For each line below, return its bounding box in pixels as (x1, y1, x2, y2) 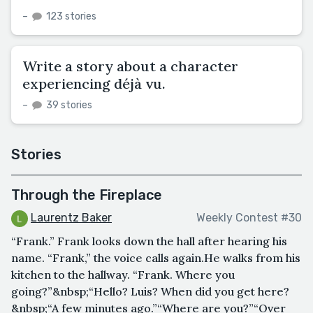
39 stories (44, 99, 92, 111)
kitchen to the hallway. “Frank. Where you (11, 267, 235, 282)
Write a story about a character (22, 57, 238, 75)
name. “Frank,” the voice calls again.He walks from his (11, 250, 300, 265)
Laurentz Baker (31, 210, 112, 224)
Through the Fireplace (11, 186, 162, 203)
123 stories (44, 10, 96, 22)
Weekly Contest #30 (196, 211, 302, 225)
